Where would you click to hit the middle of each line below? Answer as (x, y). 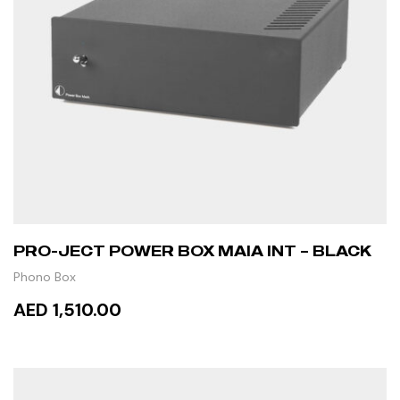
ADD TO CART (105, 362)
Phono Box (45, 276)
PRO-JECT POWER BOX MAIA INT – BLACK (192, 250)
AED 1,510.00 (67, 309)
